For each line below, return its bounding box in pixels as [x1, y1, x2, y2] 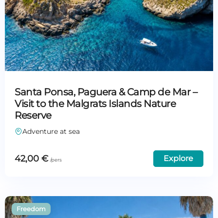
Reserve [15, 109, 52, 122]
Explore [163, 154, 193, 163]
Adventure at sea [22, 127, 80, 136]
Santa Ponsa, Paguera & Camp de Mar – [15, 86, 197, 98]
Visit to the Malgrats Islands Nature [15, 98, 176, 110]
